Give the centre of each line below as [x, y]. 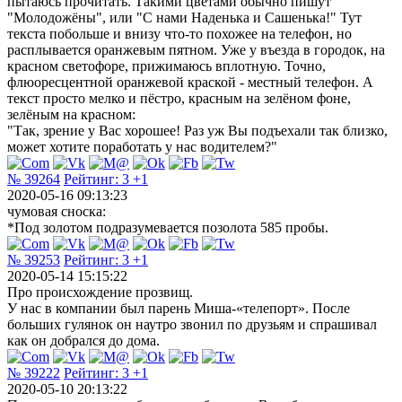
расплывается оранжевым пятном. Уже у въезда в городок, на [196, 49]
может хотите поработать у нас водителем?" [142, 146]
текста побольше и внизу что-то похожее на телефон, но [179, 33]
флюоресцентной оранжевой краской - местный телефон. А [190, 82]
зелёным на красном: [71, 114]
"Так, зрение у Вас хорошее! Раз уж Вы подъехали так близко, [197, 130]
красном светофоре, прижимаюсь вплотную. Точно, [166, 66]
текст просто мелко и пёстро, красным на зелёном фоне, [179, 98]
